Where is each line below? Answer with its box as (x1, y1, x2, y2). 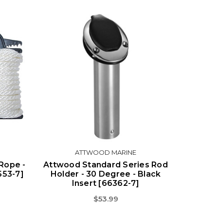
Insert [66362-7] (72, 179, 140, 188)
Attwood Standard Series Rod (43, 160, 168, 169)
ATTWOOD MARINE (75, 148, 136, 156)
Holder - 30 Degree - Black (50, 169, 161, 179)
